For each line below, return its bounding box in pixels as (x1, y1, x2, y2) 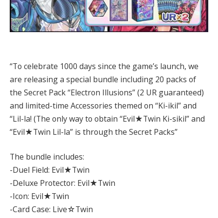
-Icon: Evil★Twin (10, 191, 69, 202)
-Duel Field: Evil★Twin (10, 164, 90, 176)
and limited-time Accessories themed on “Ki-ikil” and (10, 100, 197, 111)
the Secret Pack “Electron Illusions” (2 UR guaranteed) (10, 87, 204, 98)
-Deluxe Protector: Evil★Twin (10, 178, 115, 189)
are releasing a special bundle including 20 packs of (10, 73, 196, 85)
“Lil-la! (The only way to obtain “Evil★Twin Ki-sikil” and (10, 113, 205, 124)
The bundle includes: (10, 151, 84, 163)
